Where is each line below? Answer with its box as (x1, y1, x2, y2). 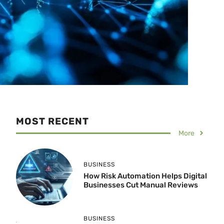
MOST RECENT (16, 115, 89, 127)
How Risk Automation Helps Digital (83, 171, 207, 181)
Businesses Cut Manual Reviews (83, 180, 198, 190)
